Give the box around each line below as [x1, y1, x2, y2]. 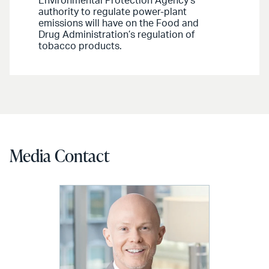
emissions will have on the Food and [38, 18, 199, 28]
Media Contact [10, 144, 109, 167]
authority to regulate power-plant [38, 7, 187, 17]
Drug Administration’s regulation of [38, 29, 195, 40]
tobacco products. [38, 41, 122, 51]
